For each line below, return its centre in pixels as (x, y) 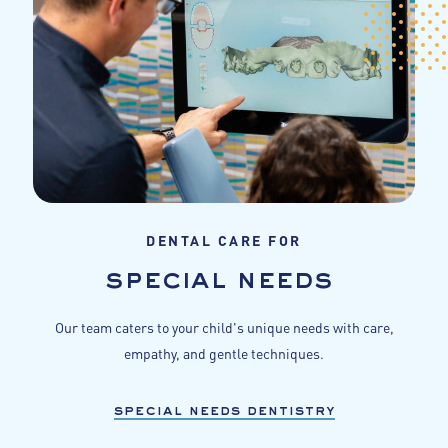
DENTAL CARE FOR (224, 240)
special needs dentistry (224, 411)
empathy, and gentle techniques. (224, 353)
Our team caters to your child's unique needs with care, (224, 327)
